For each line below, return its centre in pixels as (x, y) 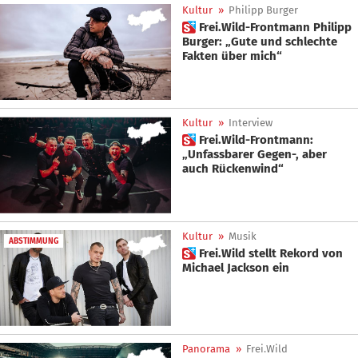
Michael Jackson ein (236, 267)
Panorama (206, 349)
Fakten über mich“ (232, 56)
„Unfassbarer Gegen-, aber (255, 155)
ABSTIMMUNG (34, 241)
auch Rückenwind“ (233, 169)
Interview (251, 123)
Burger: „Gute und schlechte (260, 42)
